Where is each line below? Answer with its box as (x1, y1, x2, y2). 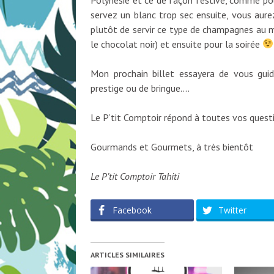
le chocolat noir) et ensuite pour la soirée (91, 37, 262, 50)
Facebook (113, 204, 152, 216)
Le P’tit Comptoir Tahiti (91, 169, 179, 182)
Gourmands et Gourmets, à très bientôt (91, 140, 253, 153)
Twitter (218, 204, 246, 216)
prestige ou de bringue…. (91, 81, 190, 94)
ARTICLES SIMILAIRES (91, 250, 165, 259)
